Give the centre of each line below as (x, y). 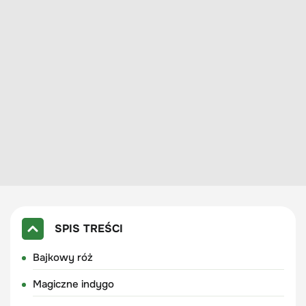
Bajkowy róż (62, 257)
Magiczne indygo (73, 284)
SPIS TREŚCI (88, 228)
